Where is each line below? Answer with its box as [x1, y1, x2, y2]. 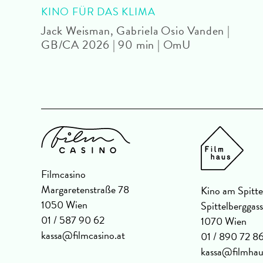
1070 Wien [201, 213, 247, 229]
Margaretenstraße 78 [41, 181, 129, 197]
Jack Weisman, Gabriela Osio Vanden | [41, 21, 230, 39]
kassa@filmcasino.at [41, 227, 125, 243]
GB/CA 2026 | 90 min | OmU [41, 35, 191, 53]
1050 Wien [41, 196, 87, 213]
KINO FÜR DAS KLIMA [41, 3, 156, 19]
